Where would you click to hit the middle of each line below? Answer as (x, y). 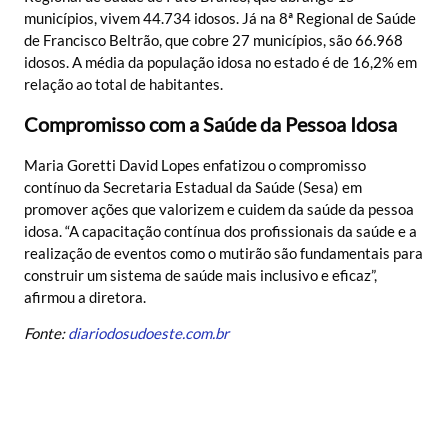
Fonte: (46, 333)
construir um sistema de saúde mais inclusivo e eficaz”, (200, 274)
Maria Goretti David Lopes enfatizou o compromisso (195, 164)
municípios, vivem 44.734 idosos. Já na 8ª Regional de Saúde (220, 17)
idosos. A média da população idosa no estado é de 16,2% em (220, 61)
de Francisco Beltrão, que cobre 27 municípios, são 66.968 (213, 39)
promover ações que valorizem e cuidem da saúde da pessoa (219, 208)
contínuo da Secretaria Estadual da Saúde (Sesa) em (193, 186)
